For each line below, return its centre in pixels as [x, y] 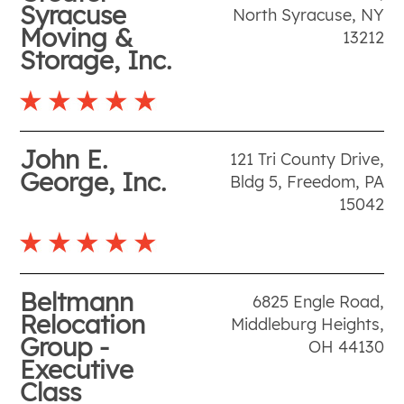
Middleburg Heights [305, 324]
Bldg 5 [253, 182]
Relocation [83, 324]
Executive [77, 369]
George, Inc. [93, 182]
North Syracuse [292, 15]
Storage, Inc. [96, 60]
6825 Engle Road [316, 301]
